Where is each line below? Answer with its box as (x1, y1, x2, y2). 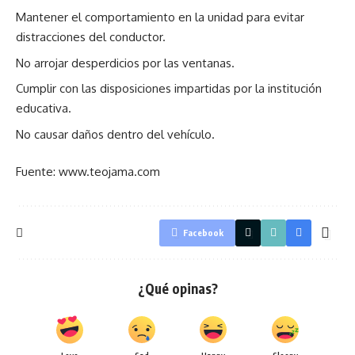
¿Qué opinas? (137, 280, 218, 297)
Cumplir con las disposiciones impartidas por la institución (16, 81, 322, 96)
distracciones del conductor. (16, 29, 166, 44)
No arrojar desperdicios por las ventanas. (16, 55, 235, 71)
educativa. (16, 101, 71, 116)
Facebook (183, 227, 223, 238)
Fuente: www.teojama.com (16, 164, 160, 179)
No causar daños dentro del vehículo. (16, 126, 215, 142)
